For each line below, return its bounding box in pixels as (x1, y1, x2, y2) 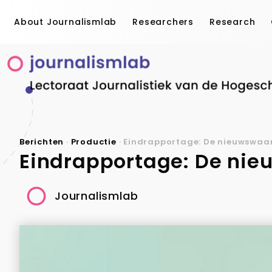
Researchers (132, 16, 194, 28)
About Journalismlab (14, 16, 117, 28)
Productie (70, 135, 117, 148)
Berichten (19, 135, 64, 148)
